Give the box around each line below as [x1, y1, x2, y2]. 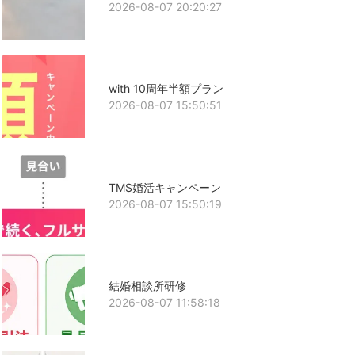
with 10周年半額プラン [108, 82, 223, 96]
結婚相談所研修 [108, 278, 186, 292]
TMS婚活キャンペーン [108, 180, 221, 194]
